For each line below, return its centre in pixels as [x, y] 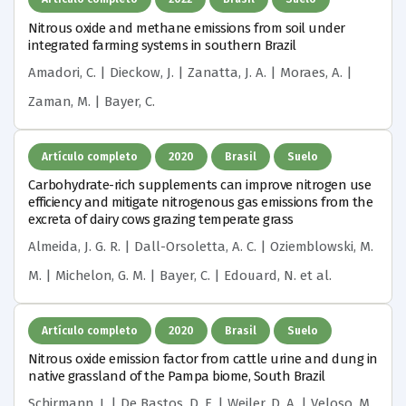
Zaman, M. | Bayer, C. [92, 101]
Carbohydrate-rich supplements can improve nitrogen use [199, 185]
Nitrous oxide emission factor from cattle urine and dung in [203, 359]
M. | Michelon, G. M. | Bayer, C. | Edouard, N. [162, 276]
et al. [314, 276]
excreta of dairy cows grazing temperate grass [161, 220]
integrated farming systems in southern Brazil [162, 46]
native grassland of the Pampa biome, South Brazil [177, 377]
